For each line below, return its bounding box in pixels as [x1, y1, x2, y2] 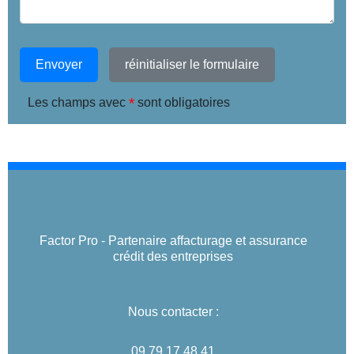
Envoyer [36, 58, 82, 72]
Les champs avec [28, 96, 129, 110]
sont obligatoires [134, 96, 230, 110]
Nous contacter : [127, 304, 219, 318]
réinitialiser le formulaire [125, 58, 259, 72]
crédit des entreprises [113, 249, 233, 263]
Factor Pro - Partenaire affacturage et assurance [39, 233, 307, 247]
